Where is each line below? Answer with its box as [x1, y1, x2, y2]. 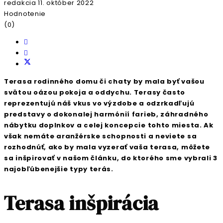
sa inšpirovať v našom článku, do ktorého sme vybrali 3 [4, 153, 218, 163]
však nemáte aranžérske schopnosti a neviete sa [4, 131, 197, 141]
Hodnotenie [4, 8, 46, 18]
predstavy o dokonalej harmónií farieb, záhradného [4, 109, 209, 119]
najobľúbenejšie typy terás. [4, 164, 113, 174]
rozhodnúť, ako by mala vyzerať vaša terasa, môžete [4, 142, 210, 152]
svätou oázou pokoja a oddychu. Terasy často [4, 87, 186, 97]
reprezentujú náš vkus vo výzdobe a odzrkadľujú [4, 98, 195, 108]
